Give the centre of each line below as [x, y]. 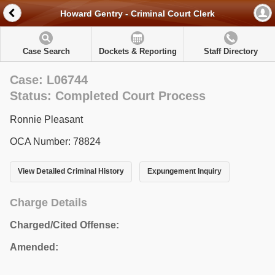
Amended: [34, 247]
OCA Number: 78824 [55, 141]
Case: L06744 [49, 80]
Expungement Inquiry [184, 172]
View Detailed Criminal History [71, 172]
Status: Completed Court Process [108, 96]
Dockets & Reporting [137, 51]
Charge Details [48, 202]
